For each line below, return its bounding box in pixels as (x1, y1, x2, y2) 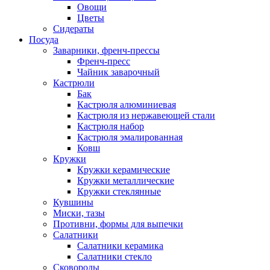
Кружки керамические (77, 164, 170, 175)
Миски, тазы (53, 207, 105, 218)
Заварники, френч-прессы (53, 45, 160, 55)
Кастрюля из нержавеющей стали (77, 110, 215, 121)
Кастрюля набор (77, 121, 144, 131)
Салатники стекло (77, 251, 152, 262)
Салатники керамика (77, 240, 163, 251)
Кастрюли (53, 77, 95, 88)
